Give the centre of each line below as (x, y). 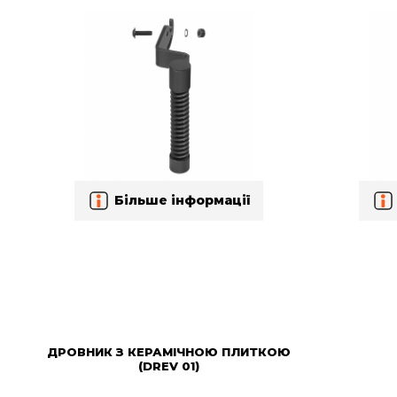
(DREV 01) (169, 366)
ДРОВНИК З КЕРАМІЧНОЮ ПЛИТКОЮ (169, 351)
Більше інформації (183, 201)
